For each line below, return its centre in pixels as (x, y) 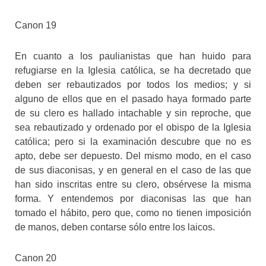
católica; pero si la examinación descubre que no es (133, 141)
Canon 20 (36, 258)
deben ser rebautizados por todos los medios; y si (133, 84)
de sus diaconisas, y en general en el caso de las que (133, 170)
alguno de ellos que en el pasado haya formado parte (133, 99)
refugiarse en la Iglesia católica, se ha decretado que (133, 70)
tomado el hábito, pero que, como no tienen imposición (133, 213)
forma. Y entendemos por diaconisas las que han (133, 198)
